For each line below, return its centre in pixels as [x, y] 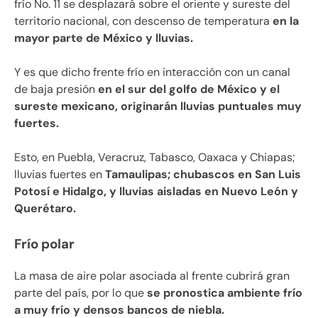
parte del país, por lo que [79, 292]
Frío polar [44, 243]
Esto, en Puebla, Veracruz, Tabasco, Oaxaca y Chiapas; [155, 157]
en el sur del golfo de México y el [189, 89]
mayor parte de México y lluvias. [104, 38]
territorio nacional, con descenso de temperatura [142, 21]
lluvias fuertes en [60, 174]
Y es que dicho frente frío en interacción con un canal [152, 72]
